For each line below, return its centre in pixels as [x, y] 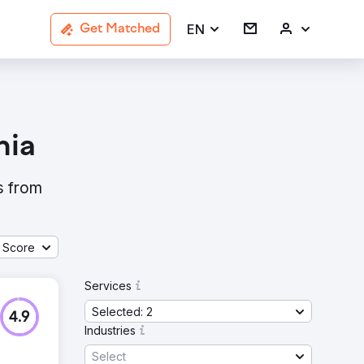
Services [108, 286]
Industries [110, 330]
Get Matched [120, 29]
